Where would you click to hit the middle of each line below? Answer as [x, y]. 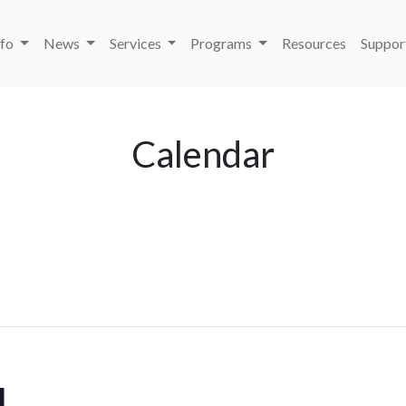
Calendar [203, 154]
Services [136, 43]
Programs [223, 43]
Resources [314, 43]
